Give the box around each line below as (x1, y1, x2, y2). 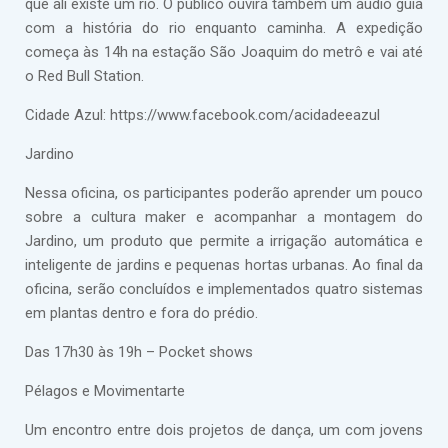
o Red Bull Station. (25, 67, 144, 85)
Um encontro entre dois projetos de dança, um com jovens (25, 421, 423, 439)
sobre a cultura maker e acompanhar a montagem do (25, 208, 423, 226)
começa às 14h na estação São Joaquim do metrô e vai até (25, 43, 423, 61)
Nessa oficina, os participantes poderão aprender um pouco (25, 184, 423, 202)
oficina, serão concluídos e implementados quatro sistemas (25, 280, 423, 298)
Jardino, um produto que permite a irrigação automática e (25, 232, 423, 250)
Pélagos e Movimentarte (25, 382, 185, 400)
